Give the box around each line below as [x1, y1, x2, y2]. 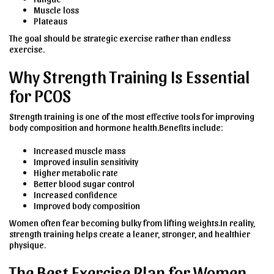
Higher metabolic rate [34, 166, 118, 178]
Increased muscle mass [34, 144, 125, 156]
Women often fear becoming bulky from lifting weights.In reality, [9, 217, 255, 228]
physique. [9, 239, 46, 250]
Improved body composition [34, 199, 140, 211]
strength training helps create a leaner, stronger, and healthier [9, 228, 250, 239]
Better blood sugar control [34, 177, 135, 189]
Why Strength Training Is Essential [9, 65, 250, 86]
